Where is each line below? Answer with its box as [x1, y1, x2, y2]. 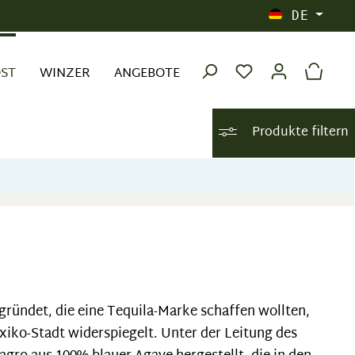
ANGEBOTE [114, 63, 180, 86]
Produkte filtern [251, 121, 349, 144]
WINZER [40, 63, 90, 86]
